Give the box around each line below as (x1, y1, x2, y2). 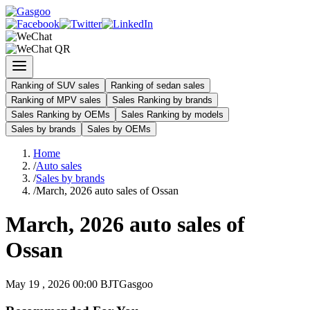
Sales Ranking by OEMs (11, 109, 110, 120)
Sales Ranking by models (121, 109, 224, 120)
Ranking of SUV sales (11, 80, 100, 91)
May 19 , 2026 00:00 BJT (6, 277, 119, 290)
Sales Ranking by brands (112, 95, 212, 105)
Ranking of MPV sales (11, 95, 101, 105)
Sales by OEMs (87, 124, 151, 134)
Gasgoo (119, 277, 153, 290)
